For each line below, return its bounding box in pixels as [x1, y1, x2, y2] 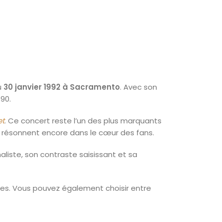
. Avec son [120, 82, 157, 92]
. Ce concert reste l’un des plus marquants [4, 115, 162, 126]
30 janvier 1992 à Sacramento [3, 82, 120, 92]
